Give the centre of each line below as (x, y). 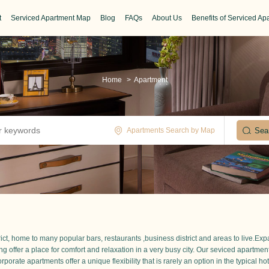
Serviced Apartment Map (50, 18)
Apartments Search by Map (171, 131)
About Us (167, 18)
